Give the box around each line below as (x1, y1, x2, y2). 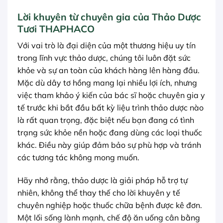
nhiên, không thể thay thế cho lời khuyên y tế (17, 188, 180, 198)
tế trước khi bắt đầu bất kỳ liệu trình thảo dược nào (17, 103, 204, 113)
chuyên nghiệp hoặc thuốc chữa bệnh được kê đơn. (17, 200, 202, 211)
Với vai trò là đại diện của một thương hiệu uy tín (17, 40, 196, 51)
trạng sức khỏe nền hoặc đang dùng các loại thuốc (17, 127, 202, 138)
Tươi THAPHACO (17, 22, 95, 35)
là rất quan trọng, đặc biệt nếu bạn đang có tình (17, 115, 194, 125)
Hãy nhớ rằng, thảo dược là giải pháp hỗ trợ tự (17, 175, 188, 186)
